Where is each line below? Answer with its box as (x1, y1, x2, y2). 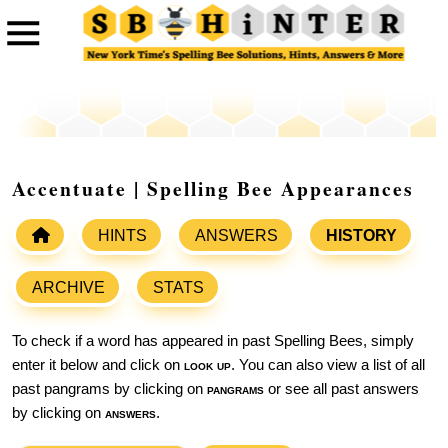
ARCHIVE (32, 279, 105, 297)
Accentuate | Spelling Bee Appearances (12, 174, 414, 204)
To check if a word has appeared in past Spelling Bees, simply (12, 333, 414, 350)
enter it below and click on (12, 357, 184, 374)
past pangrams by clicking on (12, 381, 207, 398)
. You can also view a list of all (231, 357, 425, 374)
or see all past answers (264, 381, 419, 398)
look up (184, 357, 231, 374)
